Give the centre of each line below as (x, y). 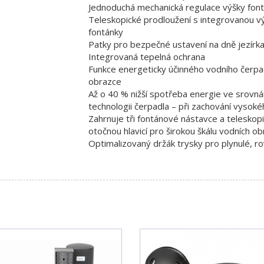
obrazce (105, 81)
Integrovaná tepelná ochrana (146, 56)
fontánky (105, 32)
